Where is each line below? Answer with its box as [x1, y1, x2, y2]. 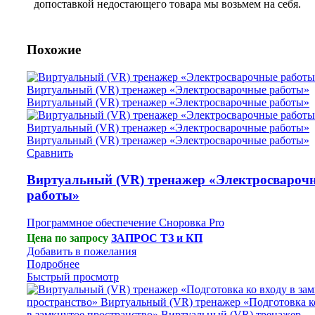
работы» [27, 188, 79, 203]
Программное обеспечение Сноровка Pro [27, 217, 224, 229]
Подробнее [27, 258, 79, 271]
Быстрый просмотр [27, 271, 119, 283]
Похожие [27, 41, 81, 57]
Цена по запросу [27, 229, 108, 246]
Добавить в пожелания [27, 245, 136, 258]
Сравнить [27, 146, 73, 159]
